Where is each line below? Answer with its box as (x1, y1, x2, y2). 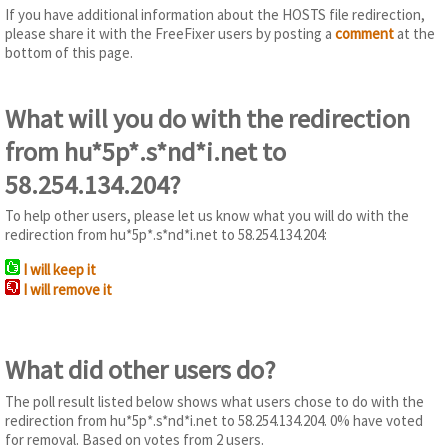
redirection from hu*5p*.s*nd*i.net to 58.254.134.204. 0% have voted (5, 410, 423, 430)
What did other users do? (5, 353, 276, 387)
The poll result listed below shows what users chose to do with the (5, 391, 424, 411)
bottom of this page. (5, 43, 133, 63)
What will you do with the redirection (5, 101, 410, 135)
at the (394, 24, 435, 44)
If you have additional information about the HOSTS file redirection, (5, 5, 425, 25)
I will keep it (23, 259, 96, 279)
